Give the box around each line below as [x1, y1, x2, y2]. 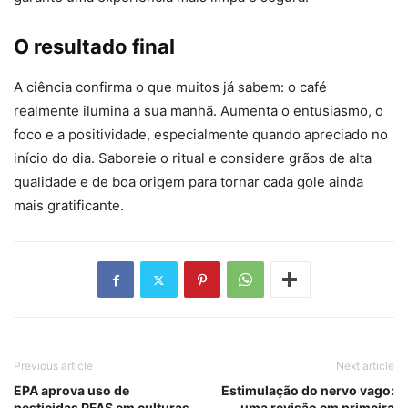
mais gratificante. [14, 197, 124, 215]
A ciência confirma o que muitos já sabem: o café [14, 78, 327, 97]
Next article [336, 359, 394, 373]
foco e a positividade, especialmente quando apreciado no [14, 126, 388, 144]
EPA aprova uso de [14, 382, 129, 399]
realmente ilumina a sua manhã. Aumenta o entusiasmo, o [14, 102, 383, 120]
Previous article [14, 359, 93, 373]
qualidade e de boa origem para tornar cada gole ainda [14, 173, 363, 191]
